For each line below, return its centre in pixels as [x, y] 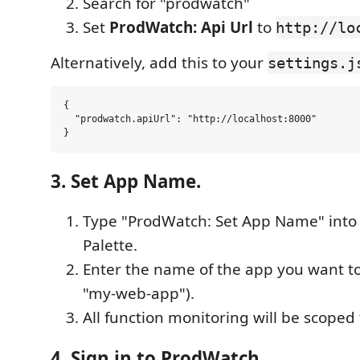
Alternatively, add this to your [159, 63]
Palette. [110, 245]
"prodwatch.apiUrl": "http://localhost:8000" [190, 119]
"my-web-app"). [139, 293]
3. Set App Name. [126, 181]
